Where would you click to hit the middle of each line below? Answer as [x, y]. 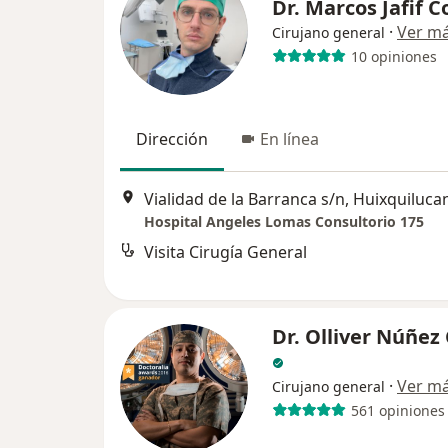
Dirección [172, 139]
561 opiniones [397, 410]
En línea [289, 139]
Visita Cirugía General [225, 251]
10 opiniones [393, 56]
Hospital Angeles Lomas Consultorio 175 [284, 221]
